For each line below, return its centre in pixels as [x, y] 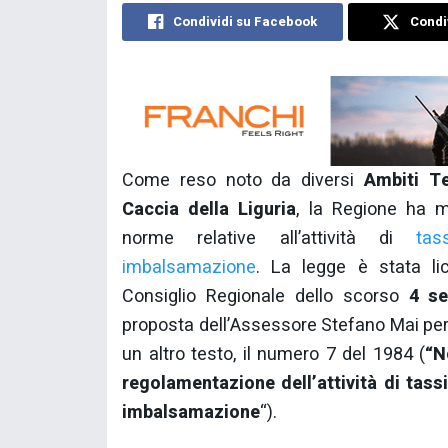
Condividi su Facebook [245, 22]
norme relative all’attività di [269, 238]
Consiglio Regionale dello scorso [265, 296]
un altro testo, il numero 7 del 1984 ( [274, 354]
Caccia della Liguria [209, 209]
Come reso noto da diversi [243, 180]
